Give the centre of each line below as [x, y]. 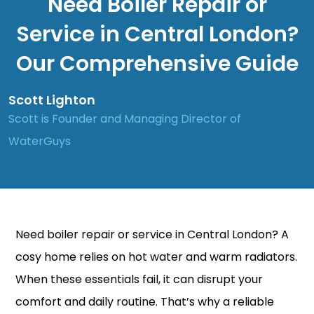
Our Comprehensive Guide [157, 63]
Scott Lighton [52, 100]
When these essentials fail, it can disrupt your [139, 279]
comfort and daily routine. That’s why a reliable [145, 301]
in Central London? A [231, 234]
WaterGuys [40, 141]
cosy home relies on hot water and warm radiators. [156, 257]
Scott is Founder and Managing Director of [125, 118]
